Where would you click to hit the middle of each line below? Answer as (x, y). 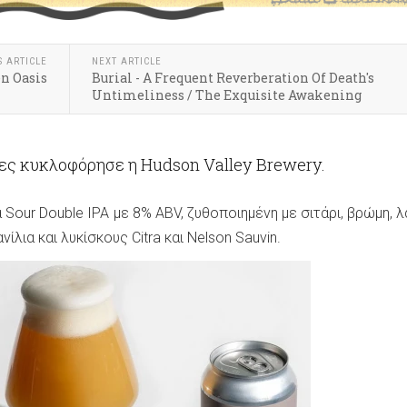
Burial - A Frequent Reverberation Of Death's (233, 78)
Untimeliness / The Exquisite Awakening (227, 95)
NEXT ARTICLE (127, 62)
